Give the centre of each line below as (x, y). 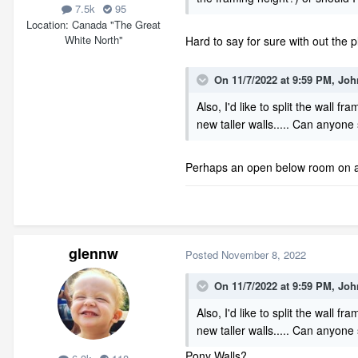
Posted (203, 254)
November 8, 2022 (264, 254)
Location (46, 24)
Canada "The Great (116, 24)
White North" (93, 39)
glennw (93, 254)
